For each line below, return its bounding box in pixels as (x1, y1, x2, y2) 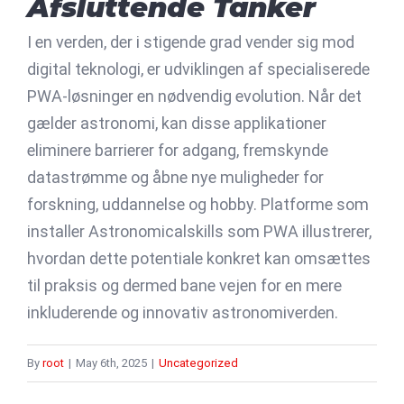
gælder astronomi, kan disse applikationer (27, 113, 326, 133)
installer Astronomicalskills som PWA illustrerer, (27, 221, 372, 241)
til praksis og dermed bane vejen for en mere (27, 275, 342, 295)
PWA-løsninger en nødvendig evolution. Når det (27, 86, 362, 106)
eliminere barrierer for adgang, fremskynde (27, 140, 328, 160)
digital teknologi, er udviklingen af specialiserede (27, 59, 370, 78)
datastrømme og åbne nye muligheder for (27, 167, 324, 187)
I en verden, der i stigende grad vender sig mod (27, 32, 354, 51)
